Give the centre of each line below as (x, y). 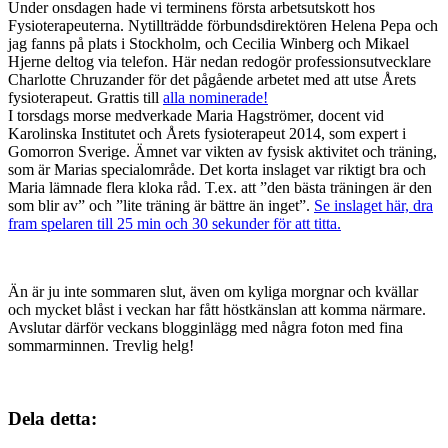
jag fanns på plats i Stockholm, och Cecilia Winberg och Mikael (208, 44)
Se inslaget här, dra (373, 206)
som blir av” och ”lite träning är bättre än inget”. (161, 206)
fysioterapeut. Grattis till (85, 98)
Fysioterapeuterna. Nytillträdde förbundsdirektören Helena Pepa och (223, 26)
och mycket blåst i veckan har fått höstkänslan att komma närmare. (217, 310)
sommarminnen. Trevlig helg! (101, 346)
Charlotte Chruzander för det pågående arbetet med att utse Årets (212, 80)
